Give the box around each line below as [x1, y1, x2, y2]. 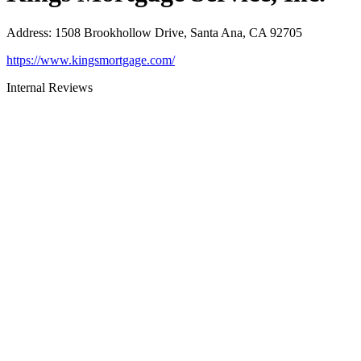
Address [6, 25, 48, 39]
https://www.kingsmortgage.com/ [6, 52, 175, 67]
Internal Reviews [6, 80, 93, 94]
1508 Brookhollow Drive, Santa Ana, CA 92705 [55, 25, 302, 39]
